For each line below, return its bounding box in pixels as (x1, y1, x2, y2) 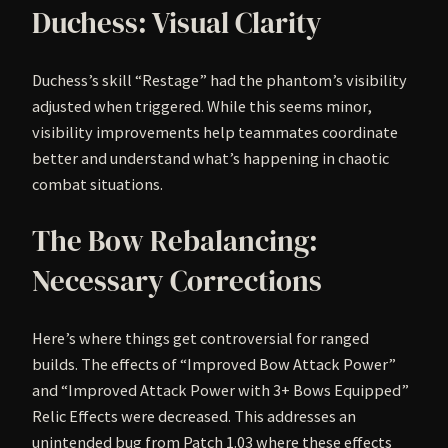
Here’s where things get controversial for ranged (32, 328, 369, 349)
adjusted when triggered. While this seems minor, (32, 95, 372, 116)
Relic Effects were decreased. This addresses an (32, 406, 356, 427)
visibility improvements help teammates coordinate (32, 121, 398, 142)
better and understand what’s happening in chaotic (32, 147, 389, 168)
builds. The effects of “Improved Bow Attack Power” (32, 354, 396, 375)
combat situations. (32, 173, 163, 194)
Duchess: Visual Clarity (32, 2, 322, 43)
